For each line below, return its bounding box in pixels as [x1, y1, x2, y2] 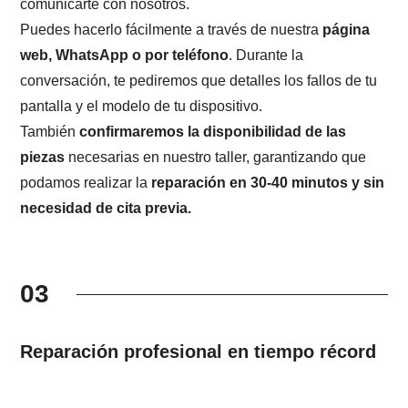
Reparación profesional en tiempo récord [20, 342, 377, 362]
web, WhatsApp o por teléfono [20, 47, 229, 64]
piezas [20, 149, 66, 166]
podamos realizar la [20, 175, 152, 191]
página [322, 22, 371, 38]
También [20, 124, 80, 140]
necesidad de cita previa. [20, 200, 192, 217]
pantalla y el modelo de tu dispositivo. [20, 98, 263, 115]
